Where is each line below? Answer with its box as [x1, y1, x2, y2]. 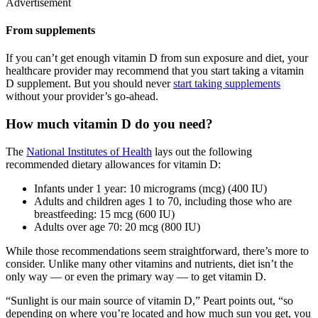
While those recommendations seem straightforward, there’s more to [6, 244, 309, 257]
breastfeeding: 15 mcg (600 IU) [34, 207, 175, 220]
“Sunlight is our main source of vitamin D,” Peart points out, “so [6, 294, 293, 307]
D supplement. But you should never [6, 77, 173, 90]
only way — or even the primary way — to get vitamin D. [6, 270, 266, 283]
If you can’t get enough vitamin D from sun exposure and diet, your [6, 52, 308, 65]
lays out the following [152, 145, 252, 158]
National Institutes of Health [26, 145, 152, 158]
